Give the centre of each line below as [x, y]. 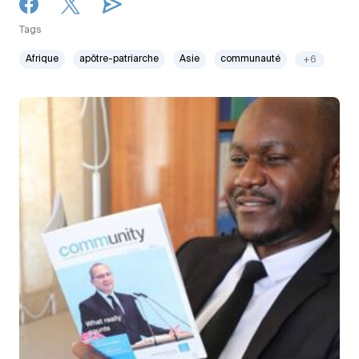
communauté [250, 60]
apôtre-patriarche [119, 60]
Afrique [42, 60]
